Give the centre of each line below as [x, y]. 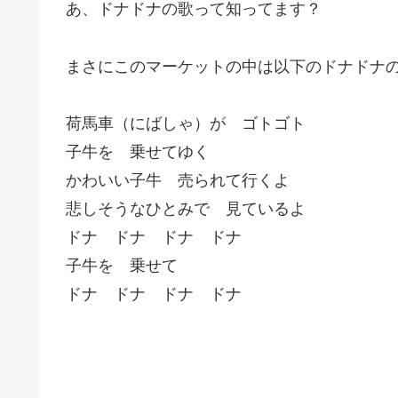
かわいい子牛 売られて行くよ [178, 180]
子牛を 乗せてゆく [138, 151]
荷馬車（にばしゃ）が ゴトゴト [186, 123]
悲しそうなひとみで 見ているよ [186, 208]
